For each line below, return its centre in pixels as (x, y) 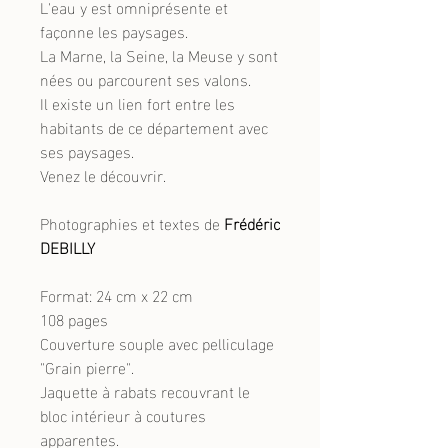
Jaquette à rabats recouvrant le (145, 390)
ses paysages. (87, 150)
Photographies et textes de (132, 222)
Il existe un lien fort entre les (137, 102)
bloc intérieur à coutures (123, 414)
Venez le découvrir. (103, 174)
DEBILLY (67, 246)
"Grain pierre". (87, 366)
